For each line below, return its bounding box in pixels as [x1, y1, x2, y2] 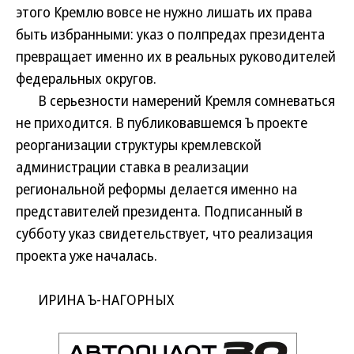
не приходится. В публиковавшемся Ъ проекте [16, 113, 307, 132]
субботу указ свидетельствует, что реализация [16, 224, 313, 243]
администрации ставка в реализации [16, 157, 249, 176]
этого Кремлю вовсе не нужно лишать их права [16, 2, 312, 21]
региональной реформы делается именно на [16, 179, 297, 198]
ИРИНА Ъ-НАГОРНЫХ [16, 290, 174, 309]
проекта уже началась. [16, 246, 157, 265]
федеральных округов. [16, 69, 156, 88]
